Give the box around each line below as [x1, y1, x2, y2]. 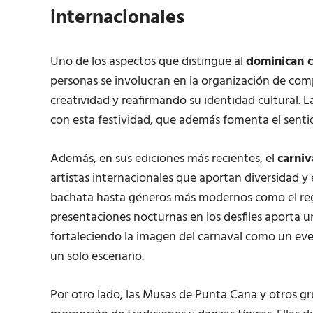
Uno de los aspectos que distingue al [50, 52, 246, 73]
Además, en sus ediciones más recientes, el [50, 149, 277, 170]
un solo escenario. [50, 247, 144, 268]
